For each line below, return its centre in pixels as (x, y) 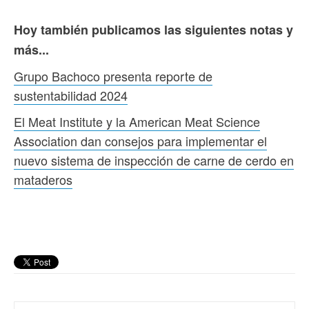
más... (31, 49)
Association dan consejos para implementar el (140, 140)
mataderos (43, 179)
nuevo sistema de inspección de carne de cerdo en (154, 160)
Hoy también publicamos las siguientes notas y (153, 29)
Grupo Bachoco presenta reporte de (113, 76)
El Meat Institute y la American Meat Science (137, 121)
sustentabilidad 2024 (71, 95)
